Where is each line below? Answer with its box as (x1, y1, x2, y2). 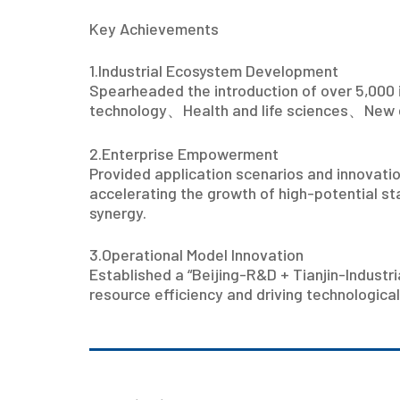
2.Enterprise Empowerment (88, 144, 279, 163)
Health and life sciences (182, 100, 348, 120)
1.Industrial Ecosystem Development (88, 61, 338, 80)
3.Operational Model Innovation (88, 245, 304, 264)
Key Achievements (88, 19, 219, 38)
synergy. (88, 203, 146, 222)
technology (88, 100, 167, 120)
